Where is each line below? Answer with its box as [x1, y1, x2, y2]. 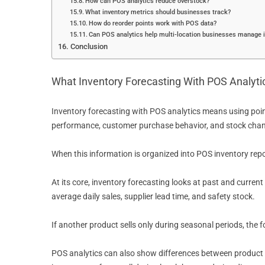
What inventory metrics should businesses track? [85, 8, 231, 16]
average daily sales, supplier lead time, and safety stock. [51, 192, 257, 201]
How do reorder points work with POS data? [89, 19, 217, 27]
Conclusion [70, 42, 108, 51]
